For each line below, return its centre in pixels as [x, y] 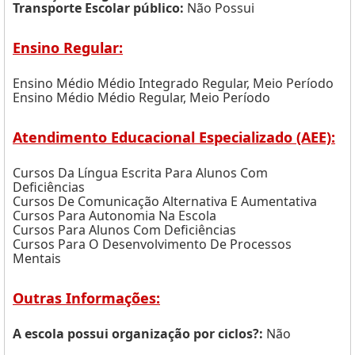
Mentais [37, 258]
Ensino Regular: [68, 48]
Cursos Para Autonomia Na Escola [115, 216]
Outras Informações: [86, 298]
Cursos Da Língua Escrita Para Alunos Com [140, 173]
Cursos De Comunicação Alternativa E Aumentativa [165, 201]
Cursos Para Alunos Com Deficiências [124, 230]
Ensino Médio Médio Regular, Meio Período [141, 97]
